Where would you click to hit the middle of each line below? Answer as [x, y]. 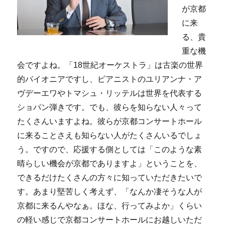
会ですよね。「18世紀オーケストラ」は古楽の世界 [110, 65]
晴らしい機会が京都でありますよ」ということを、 [110, 163]
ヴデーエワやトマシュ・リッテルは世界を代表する [110, 93]
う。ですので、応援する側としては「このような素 [110, 149]
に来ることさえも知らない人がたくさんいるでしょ [110, 135]
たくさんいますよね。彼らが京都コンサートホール [110, 121]
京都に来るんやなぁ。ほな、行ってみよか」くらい [110, 205]
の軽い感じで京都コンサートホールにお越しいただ [110, 219]
